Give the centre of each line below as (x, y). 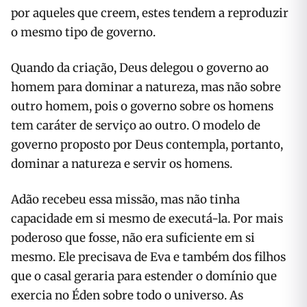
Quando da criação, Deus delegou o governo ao (140, 68)
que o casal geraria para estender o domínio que (144, 276)
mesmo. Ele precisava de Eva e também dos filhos (148, 257)
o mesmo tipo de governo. (83, 32)
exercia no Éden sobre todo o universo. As (127, 295)
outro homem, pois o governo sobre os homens (142, 106)
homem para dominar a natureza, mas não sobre (146, 87)
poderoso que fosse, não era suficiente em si (133, 238)
